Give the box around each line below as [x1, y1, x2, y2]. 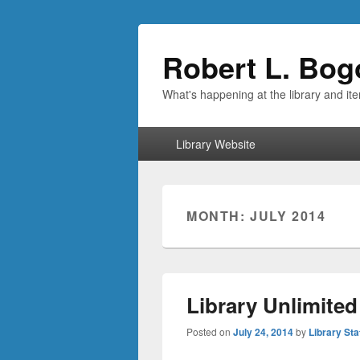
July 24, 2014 [233, 325, 293, 339]
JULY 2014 [250, 207, 326, 225]
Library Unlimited [186, 290, 358, 320]
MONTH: [186, 207, 251, 225]
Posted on [186, 325, 233, 338]
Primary [137, 125, 182, 144]
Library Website [175, 136, 256, 152]
